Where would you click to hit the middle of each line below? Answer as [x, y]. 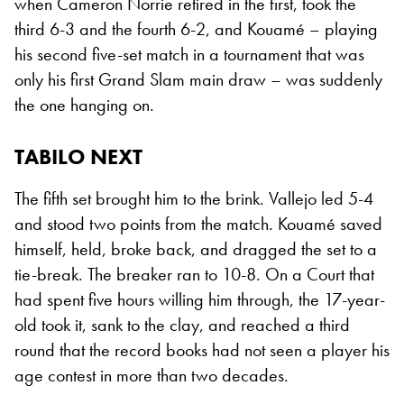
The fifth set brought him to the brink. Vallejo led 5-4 [194, 198]
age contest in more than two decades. [151, 375]
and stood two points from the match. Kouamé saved [198, 223]
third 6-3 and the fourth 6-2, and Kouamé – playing [196, 28]
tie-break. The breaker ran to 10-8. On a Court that [194, 274]
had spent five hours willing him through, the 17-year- [200, 299]
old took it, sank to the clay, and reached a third [182, 324]
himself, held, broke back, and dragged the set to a [196, 248]
